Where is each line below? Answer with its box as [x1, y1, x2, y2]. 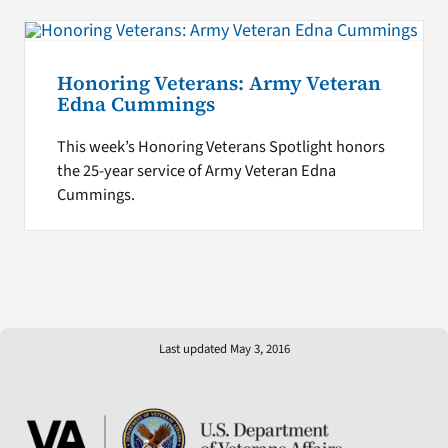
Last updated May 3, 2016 [158, 340, 290, 359]
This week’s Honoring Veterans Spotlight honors [56, 134, 385, 159]
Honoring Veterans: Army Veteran [56, 69, 381, 97]
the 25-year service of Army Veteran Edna [56, 158, 336, 183]
